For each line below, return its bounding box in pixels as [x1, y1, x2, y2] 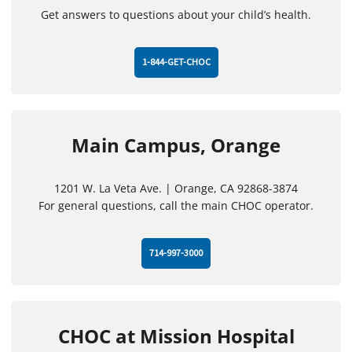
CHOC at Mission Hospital [57, 323, 295, 350]
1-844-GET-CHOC [141, 56, 211, 70]
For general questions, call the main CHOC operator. [38, 198, 313, 214]
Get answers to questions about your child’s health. [41, 7, 311, 23]
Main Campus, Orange [71, 132, 280, 159]
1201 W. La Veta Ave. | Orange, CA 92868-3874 [54, 181, 298, 196]
